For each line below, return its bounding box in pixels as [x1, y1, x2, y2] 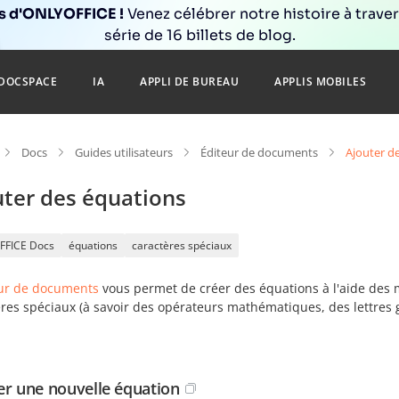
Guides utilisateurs [75, 144, 173, 160]
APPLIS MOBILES [274, 74, 367, 89]
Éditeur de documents [200, 144, 318, 160]
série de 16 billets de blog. [103, 26, 296, 45]
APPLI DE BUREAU [140, 74, 240, 89]
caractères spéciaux [132, 238, 232, 253]
